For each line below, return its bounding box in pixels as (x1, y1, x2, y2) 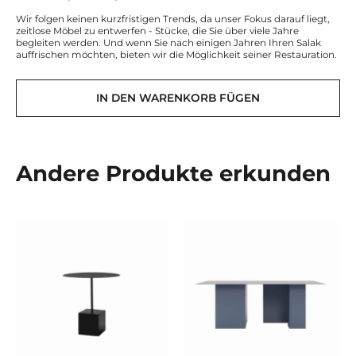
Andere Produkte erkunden (15, 160, 331, 188)
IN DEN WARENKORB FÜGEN (96, 91, 260, 105)
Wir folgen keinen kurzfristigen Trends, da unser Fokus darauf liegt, (15, 13, 330, 25)
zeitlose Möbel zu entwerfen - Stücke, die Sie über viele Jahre (15, 25, 299, 37)
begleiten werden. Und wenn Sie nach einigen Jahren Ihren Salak (15, 37, 321, 48)
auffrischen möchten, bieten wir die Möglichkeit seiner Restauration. (15, 48, 337, 60)
